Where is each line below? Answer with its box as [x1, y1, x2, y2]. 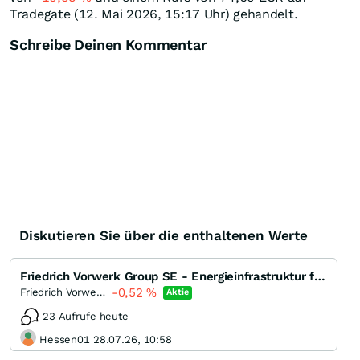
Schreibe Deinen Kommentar [10, 36, 207, 54]
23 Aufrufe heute [43, 310, 129, 323]
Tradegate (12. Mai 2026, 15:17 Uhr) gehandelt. [10, 6, 298, 22]
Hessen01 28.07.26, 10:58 [39, 333, 172, 346]
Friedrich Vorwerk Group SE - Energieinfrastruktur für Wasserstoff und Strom [313, 269, 325, 284]
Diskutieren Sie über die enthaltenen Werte [19, 227, 308, 244]
